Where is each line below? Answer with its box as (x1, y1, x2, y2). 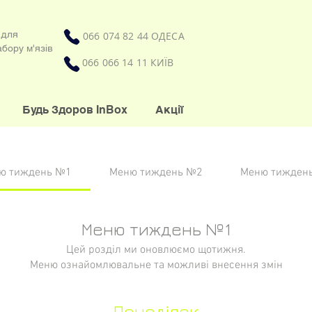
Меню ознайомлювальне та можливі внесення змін (29, 258, 283, 272)
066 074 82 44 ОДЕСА (83, 29, 185, 42)
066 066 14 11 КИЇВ (82, 56, 174, 69)
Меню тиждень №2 (109, 166, 203, 180)
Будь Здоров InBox (22, 103, 127, 116)
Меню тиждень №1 (81, 219, 231, 239)
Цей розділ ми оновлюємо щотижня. (66, 243, 246, 257)
